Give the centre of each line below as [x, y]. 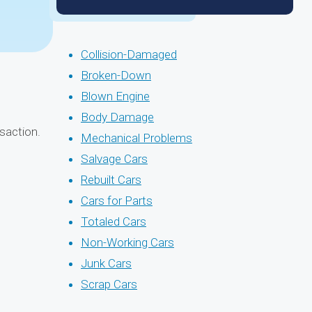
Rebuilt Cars [111, 180]
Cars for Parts [117, 201]
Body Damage [117, 117]
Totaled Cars [114, 221]
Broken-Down [116, 75]
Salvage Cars [114, 159]
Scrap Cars [109, 284]
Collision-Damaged [129, 54]
